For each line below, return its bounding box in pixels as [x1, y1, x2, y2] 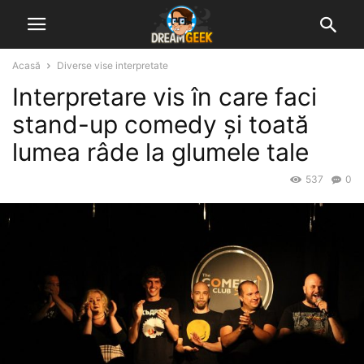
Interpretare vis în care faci [12, 82, 317, 111]
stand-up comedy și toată [12, 110, 309, 139]
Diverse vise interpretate [57, 59, 168, 71]
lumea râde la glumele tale [12, 137, 309, 167]
